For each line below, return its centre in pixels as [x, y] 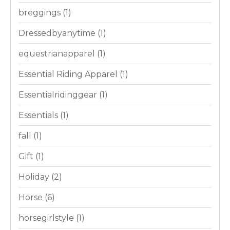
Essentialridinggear [59, 95]
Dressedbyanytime [58, 33]
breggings [41, 13]
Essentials [39, 116]
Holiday [35, 177]
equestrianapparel [58, 54]
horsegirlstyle [47, 218]
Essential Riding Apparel [69, 74]
